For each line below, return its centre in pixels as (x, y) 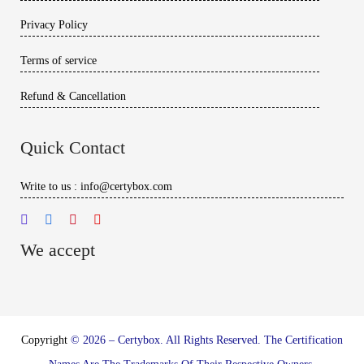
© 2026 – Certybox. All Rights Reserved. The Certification (207, 340)
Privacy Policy (54, 24)
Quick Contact (73, 147)
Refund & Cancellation (73, 96)
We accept (58, 249)
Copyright (46, 340)
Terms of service (58, 60)
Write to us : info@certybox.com (96, 186)
